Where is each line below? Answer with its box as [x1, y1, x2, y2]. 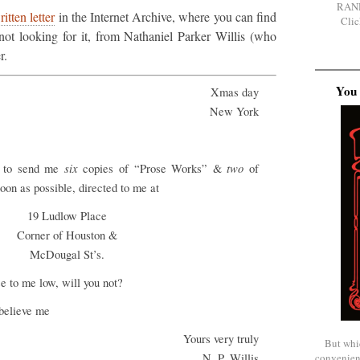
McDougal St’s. [29, 247, 104, 263]
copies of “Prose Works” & [77, 161, 227, 177]
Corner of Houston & [16, 227, 117, 243]
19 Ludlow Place [27, 208, 107, 224]
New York [210, 104, 259, 120]
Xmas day [211, 84, 259, 100]
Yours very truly [183, 331, 259, 347]
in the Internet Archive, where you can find [55, 8, 277, 26]
